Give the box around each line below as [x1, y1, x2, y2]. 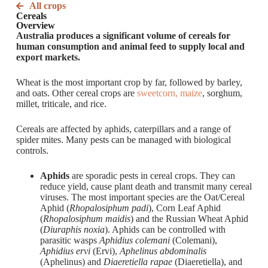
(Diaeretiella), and [172, 257, 242, 267]
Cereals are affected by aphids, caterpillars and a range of [16, 124, 231, 134]
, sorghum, [202, 88, 242, 98]
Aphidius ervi [39, 246, 90, 256]
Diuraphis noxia [42, 224, 105, 234]
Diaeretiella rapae [103, 257, 172, 267]
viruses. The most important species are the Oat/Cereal [39, 192, 245, 202]
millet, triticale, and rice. [16, 99, 106, 109]
